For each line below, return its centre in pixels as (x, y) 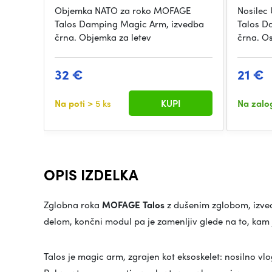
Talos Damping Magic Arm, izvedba (129, 24)
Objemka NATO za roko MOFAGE (123, 11)
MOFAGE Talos (133, 205)
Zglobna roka (73, 205)
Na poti (71, 104)
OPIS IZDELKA (91, 175)
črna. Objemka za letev (103, 37)
